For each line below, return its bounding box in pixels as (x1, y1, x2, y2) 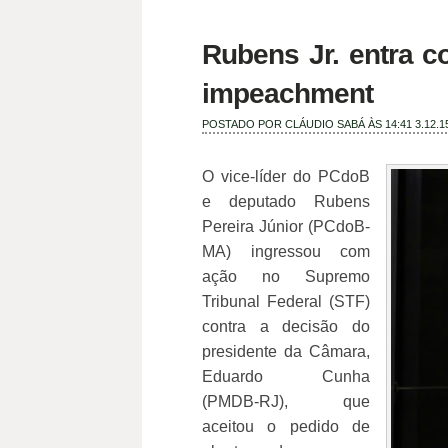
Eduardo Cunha (202, 368, 370, 385)
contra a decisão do (202, 318, 370, 335)
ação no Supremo (202, 268, 370, 285)
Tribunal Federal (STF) (202, 293, 370, 310)
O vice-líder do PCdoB (202, 168, 370, 185)
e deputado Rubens (202, 193, 370, 210)
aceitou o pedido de (202, 418, 370, 435)
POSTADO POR (202, 118, 285, 130)
